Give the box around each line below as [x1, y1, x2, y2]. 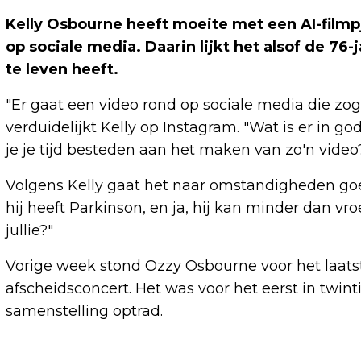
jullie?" [6, 221, 53, 239]
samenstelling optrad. [6, 301, 163, 320]
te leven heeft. [6, 60, 118, 78]
